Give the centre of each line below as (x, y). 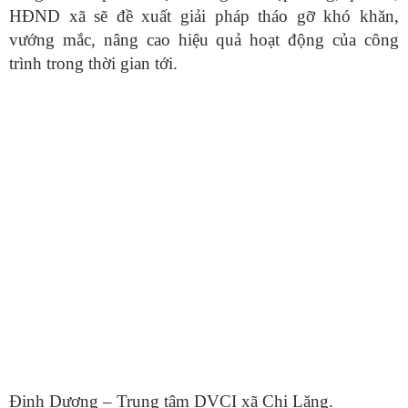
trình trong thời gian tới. (93, 63)
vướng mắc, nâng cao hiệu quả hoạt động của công (204, 39)
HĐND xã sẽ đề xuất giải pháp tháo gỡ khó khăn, (204, 15)
